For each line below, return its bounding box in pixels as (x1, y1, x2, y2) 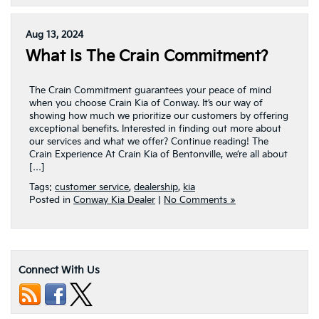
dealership (134, 182, 178, 193)
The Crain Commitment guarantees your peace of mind (29, 85, 271, 96)
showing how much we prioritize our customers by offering (29, 110, 288, 122)
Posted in (29, 194, 73, 206)
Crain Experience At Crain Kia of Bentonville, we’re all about (29, 149, 288, 160)
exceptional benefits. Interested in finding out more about (29, 123, 281, 135)
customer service (55, 182, 129, 193)
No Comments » (164, 194, 236, 206)
